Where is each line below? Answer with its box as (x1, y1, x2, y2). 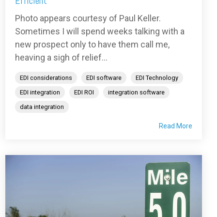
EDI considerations (20, 74, 72, 82)
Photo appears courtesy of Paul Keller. (15, 13, 161, 24)
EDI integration (20, 89, 60, 96)
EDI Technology (136, 74, 178, 82)
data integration (20, 103, 64, 111)
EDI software (86, 74, 122, 82)
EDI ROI (74, 89, 94, 96)
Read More (159, 122, 192, 130)
